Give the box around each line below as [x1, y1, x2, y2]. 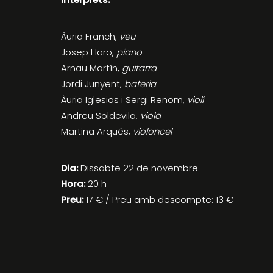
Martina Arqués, [61, 124, 133, 138]
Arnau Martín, [61, 61, 120, 74]
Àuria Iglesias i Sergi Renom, [61, 93, 188, 106]
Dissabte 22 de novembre [78, 161, 199, 174]
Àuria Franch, [61, 29, 120, 43]
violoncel [133, 124, 172, 138]
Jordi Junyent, [61, 77, 125, 90]
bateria [124, 77, 157, 90]
